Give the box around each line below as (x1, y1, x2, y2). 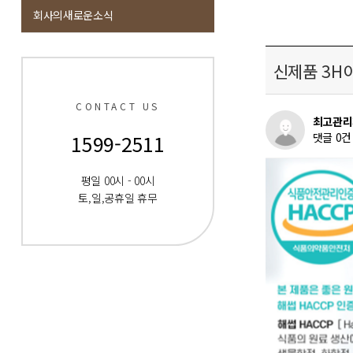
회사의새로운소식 (32, 7, 113, 23)
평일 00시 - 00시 (80, 173, 155, 188)
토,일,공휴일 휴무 (78, 190, 158, 206)
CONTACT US (76, 99, 160, 113)
